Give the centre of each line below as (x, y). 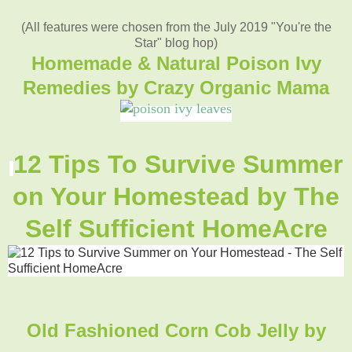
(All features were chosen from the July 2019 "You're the (176, 27)
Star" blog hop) (176, 42)
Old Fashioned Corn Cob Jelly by (176, 330)
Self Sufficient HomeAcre (176, 228)
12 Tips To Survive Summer (178, 164)
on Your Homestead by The (176, 196)
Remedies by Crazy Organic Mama (176, 87)
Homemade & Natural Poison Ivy (176, 63)
